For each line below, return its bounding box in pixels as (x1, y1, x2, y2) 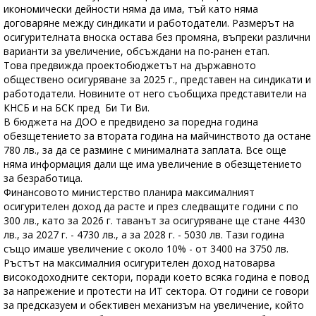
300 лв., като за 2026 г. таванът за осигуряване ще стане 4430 (4, 213, 305, 227)
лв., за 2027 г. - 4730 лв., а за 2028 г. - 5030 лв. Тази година (4, 227, 284, 241)
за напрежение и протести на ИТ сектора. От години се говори (4, 284, 309, 298)
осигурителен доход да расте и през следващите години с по (4, 199, 298, 213)
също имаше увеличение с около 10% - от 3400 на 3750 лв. (4, 241, 288, 255)
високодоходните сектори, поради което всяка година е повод (4, 269, 309, 284)
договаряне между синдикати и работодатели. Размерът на (4, 16, 294, 30)
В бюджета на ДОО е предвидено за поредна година (4, 114, 258, 128)
